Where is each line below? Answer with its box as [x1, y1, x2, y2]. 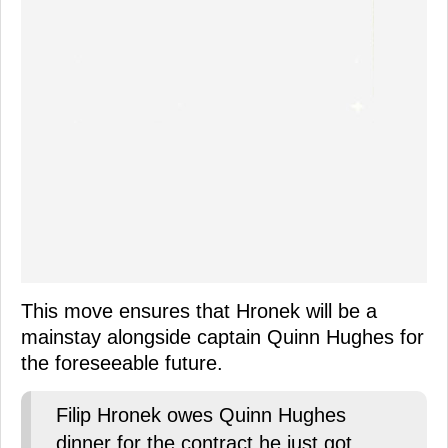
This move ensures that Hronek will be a [21, 300, 377, 323]
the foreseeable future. [21, 352, 223, 375]
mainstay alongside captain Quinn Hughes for [21, 326, 424, 349]
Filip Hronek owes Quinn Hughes [56, 404, 346, 427]
